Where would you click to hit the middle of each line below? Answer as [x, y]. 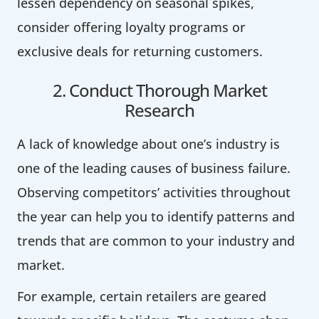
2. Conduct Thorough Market [159, 90]
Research [159, 110]
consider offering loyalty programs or [131, 27]
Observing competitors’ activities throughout [154, 192]
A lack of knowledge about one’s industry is [148, 143]
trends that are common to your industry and [156, 240]
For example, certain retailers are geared [142, 296]
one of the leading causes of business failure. [154, 168]
